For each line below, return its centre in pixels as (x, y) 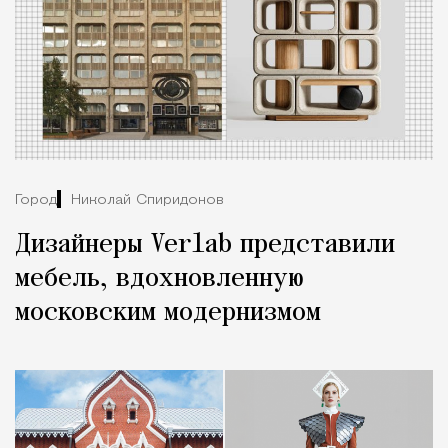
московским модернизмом (168, 313)
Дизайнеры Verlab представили (205, 245)
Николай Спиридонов (147, 200)
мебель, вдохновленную (159, 279)
